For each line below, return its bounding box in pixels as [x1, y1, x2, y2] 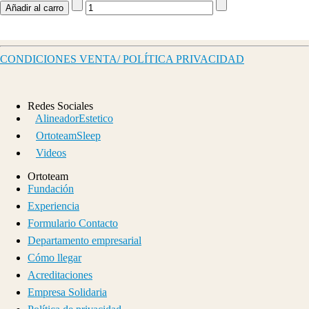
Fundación [28, 182, 74, 195]
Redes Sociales [28, 99, 93, 112]
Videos [36, 146, 66, 159]
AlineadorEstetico [35, 112, 113, 124]
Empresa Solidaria [28, 286, 107, 298]
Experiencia [28, 199, 79, 212]
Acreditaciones [28, 268, 92, 281]
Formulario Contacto [28, 217, 118, 229]
